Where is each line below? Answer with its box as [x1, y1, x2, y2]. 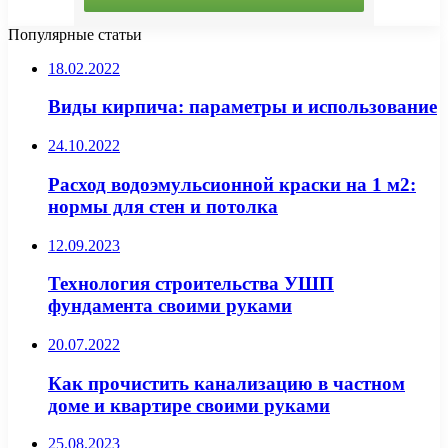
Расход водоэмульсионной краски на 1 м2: [48, 173, 416, 195]
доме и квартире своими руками [48, 394, 330, 416]
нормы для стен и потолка [48, 195, 278, 217]
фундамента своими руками [48, 295, 292, 317]
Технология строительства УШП [48, 273, 334, 295]
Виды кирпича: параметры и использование [48, 96, 437, 118]
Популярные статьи [8, 25, 142, 43]
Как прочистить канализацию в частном [48, 372, 405, 394]
